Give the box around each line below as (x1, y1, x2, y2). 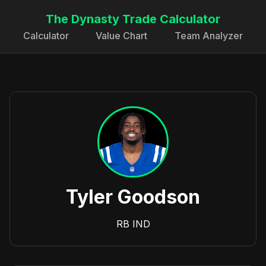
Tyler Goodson (66, 185, 200, 208)
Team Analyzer (175, 30, 243, 42)
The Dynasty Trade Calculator (46, 12, 220, 26)
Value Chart (96, 30, 148, 42)
